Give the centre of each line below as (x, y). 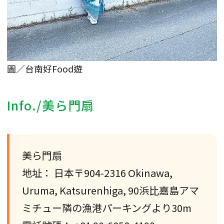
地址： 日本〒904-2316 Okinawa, (97, 172)
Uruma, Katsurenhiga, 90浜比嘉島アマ (110, 190)
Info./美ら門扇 (50, 105)
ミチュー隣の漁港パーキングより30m (107, 207)
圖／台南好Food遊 (45, 68)
